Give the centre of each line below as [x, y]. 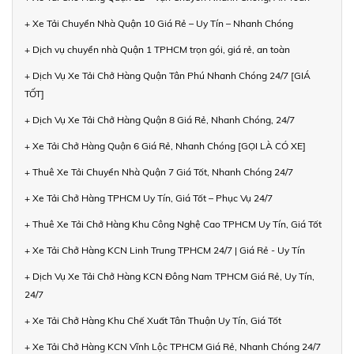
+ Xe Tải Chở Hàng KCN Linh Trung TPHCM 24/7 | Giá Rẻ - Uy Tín [165, 250]
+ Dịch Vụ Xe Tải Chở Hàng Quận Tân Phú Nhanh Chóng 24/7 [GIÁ [168, 75]
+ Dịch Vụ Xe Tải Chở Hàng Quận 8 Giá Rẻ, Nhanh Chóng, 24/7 [160, 119]
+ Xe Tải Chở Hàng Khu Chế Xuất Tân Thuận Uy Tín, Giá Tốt [153, 320]
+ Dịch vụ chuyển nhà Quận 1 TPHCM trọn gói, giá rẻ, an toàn [157, 49]
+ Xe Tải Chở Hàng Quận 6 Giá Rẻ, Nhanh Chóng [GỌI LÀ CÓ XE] [165, 145]
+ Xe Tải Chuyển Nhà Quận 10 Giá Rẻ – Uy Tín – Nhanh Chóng [159, 23]
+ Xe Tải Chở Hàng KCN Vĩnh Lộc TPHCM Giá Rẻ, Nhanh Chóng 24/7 [173, 346]
